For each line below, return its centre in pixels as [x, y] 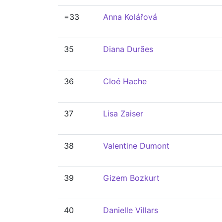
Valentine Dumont [136, 146]
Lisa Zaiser [123, 113]
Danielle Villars [131, 210]
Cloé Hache [125, 81]
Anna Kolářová [130, 17]
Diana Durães [128, 49]
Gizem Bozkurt [131, 178]
